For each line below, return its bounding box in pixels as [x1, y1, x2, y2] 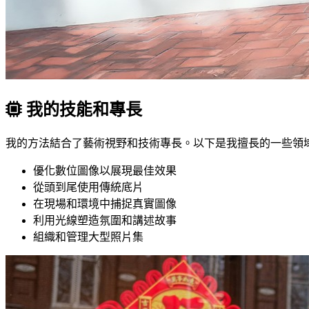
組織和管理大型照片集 [33, 231, 143, 243]
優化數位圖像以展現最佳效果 [33, 165, 177, 177]
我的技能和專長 [22, 101, 142, 119]
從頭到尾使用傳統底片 [33, 181, 143, 194]
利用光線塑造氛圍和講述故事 [33, 215, 177, 227]
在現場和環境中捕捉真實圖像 [33, 198, 177, 210]
